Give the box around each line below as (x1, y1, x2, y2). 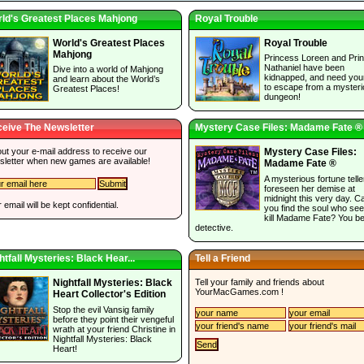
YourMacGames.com (195, 286, 279, 297)
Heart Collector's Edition (53, 288, 166, 301)
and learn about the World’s (53, 74, 160, 84)
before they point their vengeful (53, 314, 174, 324)
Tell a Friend (195, 253, 250, 265)
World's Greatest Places (53, 37, 165, 49)
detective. (195, 222, 233, 232)
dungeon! (264, 92, 301, 102)
